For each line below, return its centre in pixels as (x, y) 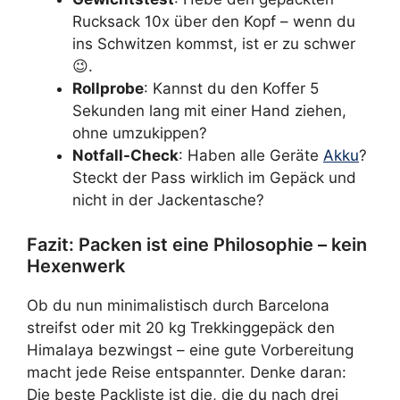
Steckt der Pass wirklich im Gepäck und (214, 177)
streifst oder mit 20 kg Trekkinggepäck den (181, 328)
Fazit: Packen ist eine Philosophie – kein (197, 245)
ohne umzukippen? (140, 133)
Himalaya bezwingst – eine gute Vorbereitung (190, 350)
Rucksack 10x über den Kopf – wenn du (214, 21)
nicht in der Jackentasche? (168, 200)
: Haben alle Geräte (251, 155)
